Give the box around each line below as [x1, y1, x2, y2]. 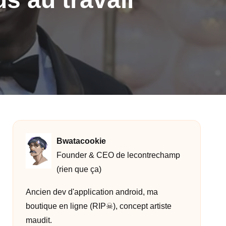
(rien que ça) [56, 164, 102, 174]
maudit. [25, 216, 52, 224]
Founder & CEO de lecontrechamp [56, 150, 181, 159]
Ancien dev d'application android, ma [25, 188, 158, 196]
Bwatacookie [56, 136, 106, 145]
